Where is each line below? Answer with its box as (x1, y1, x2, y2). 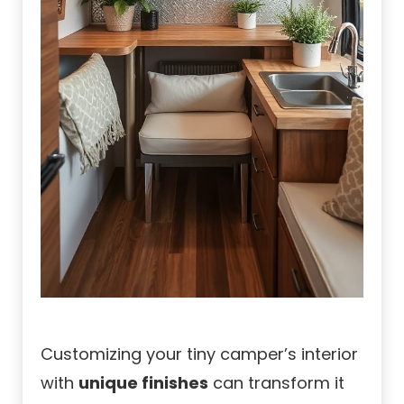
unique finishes (78, 372, 208, 395)
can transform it (208, 372, 344, 395)
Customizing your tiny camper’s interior (41, 343, 358, 366)
